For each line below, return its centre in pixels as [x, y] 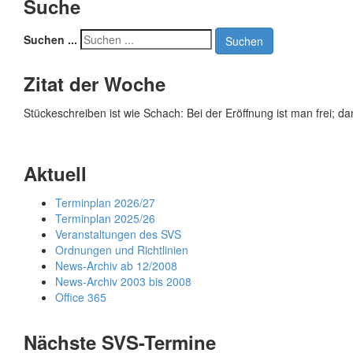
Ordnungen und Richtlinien [122, 249]
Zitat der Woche [95, 83]
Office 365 [81, 297]
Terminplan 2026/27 [105, 202]
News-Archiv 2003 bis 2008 [123, 281]
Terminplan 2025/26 [105, 218]
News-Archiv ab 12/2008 [116, 265]
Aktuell [55, 173]
